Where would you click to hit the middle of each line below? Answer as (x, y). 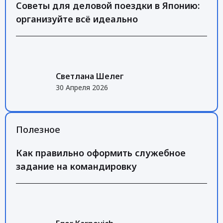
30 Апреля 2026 (82, 87)
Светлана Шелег (90, 76)
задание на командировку (76, 167)
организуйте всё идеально (77, 19)
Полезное (38, 130)
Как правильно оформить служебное (101, 153)
